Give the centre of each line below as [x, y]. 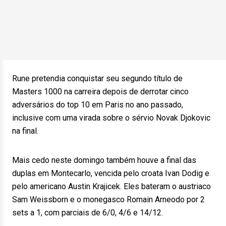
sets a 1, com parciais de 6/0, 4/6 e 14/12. [88, 213]
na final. [25, 131]
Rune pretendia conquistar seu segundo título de [97, 78]
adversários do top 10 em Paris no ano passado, [98, 105]
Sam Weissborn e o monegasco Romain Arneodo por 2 [108, 200]
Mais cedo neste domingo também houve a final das [104, 160]
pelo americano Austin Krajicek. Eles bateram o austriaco [111, 186]
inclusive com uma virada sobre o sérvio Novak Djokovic [111, 118]
